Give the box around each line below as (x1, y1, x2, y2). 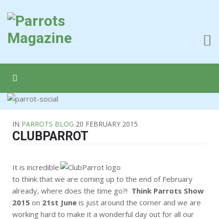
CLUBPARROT (12, 129, 88, 143)
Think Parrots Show (131, 186, 204, 196)
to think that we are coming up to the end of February (12, 174, 193, 184)
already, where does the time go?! (12, 186, 131, 196)
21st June (42, 197, 77, 207)
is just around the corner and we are (77, 197, 201, 207)
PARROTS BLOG (22, 119, 74, 129)
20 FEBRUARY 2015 (76, 119, 138, 129)
